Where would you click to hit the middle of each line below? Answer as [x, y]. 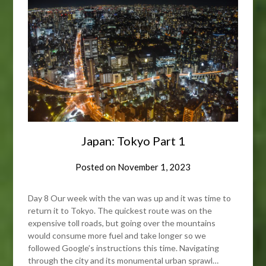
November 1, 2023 [154, 167]
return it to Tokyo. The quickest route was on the [120, 210]
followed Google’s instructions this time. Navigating [124, 248]
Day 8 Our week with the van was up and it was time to [130, 198]
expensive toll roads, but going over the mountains [122, 223]
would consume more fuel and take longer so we [117, 235]
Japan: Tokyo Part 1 [133, 140]
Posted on [96, 167]
